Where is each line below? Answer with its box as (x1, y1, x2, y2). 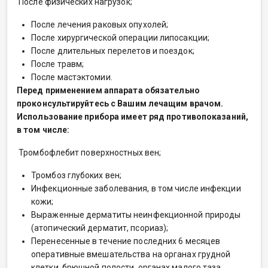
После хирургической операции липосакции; (31, 32, 210, 42)
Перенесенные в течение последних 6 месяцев (31, 236, 221, 246)
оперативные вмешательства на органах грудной (31, 249, 231, 259)
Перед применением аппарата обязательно (17, 85, 200, 95)
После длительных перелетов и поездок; (31, 45, 194, 56)
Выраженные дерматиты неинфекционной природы (31, 209, 241, 220)
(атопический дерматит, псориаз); (31, 223, 169, 233)
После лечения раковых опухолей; (31, 19, 169, 29)
